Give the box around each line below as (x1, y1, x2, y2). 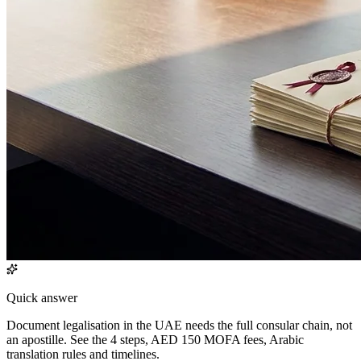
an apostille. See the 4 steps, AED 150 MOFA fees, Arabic (6, 332, 304, 346)
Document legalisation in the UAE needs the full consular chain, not (6, 317, 352, 332)
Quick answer (6, 290, 77, 305)
